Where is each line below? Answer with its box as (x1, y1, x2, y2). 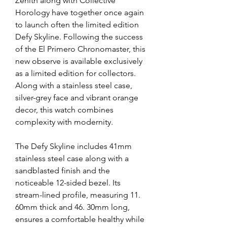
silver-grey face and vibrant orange (15, 93, 138, 102)
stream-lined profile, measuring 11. (15, 190, 140, 200)
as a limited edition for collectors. (15, 68, 136, 78)
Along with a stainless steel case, (15, 81, 132, 90)
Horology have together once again (15, 8, 144, 17)
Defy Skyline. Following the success (15, 32, 143, 42)
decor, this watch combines (15, 105, 113, 115)
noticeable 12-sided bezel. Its (15, 178, 121, 187)
